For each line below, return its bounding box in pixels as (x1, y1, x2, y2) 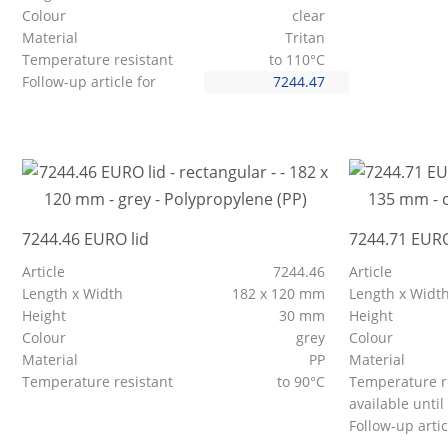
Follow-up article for (22, 72, 160, 92)
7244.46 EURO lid (22, 228, 149, 251)
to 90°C (276, 372, 329, 392)
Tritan (284, 28, 325, 48)
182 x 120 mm (231, 284, 329, 304)
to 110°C (268, 50, 329, 70)
